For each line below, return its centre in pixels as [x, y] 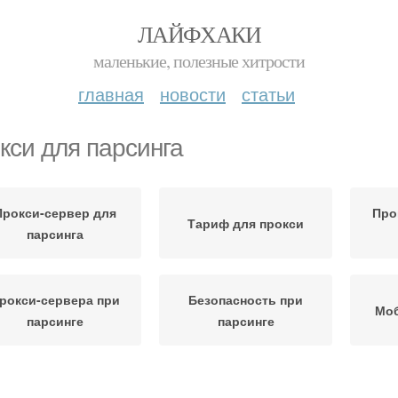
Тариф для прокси [246, 223]
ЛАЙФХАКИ [199, 34]
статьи [268, 94]
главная [111, 94]
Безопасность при [246, 299]
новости [193, 94]
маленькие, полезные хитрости [199, 61]
